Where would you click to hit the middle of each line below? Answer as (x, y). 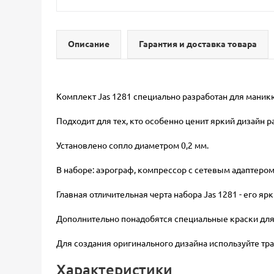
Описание (89, 43)
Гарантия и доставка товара (198, 43)
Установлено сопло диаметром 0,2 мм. (132, 145)
